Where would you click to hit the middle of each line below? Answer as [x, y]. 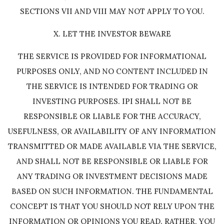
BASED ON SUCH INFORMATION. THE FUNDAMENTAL [112, 191]
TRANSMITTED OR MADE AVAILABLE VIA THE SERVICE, [112, 146]
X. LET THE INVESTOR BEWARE [112, 34]
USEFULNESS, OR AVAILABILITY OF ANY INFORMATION [112, 131]
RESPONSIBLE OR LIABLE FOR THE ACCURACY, [112, 116]
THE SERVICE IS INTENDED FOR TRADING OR [112, 86]
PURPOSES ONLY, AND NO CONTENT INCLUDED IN [112, 71]
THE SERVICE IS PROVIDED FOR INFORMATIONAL [112, 56]
